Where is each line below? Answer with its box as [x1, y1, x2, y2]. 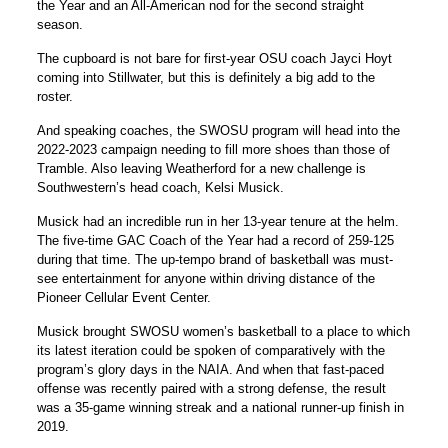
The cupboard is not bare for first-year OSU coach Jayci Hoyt [37, 51, 393, 67]
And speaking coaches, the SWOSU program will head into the [37, 123, 401, 139]
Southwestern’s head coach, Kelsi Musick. [37, 180, 285, 196]
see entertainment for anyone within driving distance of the [37, 271, 376, 287]
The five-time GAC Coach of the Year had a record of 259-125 [37, 233, 395, 249]
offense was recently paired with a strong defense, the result [37, 381, 387, 397]
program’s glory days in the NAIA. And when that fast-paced [37, 362, 385, 378]
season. [37, 17, 84, 33]
